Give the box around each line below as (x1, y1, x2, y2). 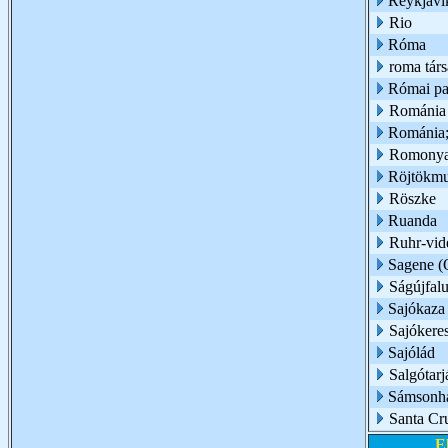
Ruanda (388, 212, 437, 229)
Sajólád (388, 344, 435, 361)
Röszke (389, 190, 436, 207)
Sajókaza (388, 300, 445, 317)
